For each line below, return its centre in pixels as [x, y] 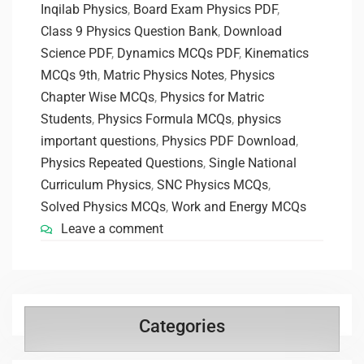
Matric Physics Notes [164, 75]
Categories [182, 326]
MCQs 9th [69, 75]
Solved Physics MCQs [103, 206]
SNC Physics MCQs [212, 184]
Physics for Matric [212, 97]
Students [66, 119]
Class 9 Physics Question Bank [129, 31]
